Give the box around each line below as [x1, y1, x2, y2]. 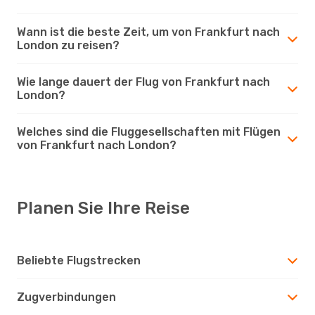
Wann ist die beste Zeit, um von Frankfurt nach [17, 25, 280, 39]
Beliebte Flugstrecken [17, 253, 141, 267]
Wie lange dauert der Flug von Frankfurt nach [17, 75, 270, 89]
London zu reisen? [17, 38, 120, 52]
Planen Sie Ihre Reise [17, 198, 190, 218]
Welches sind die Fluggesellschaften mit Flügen [17, 124, 281, 139]
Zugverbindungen [17, 290, 116, 304]
